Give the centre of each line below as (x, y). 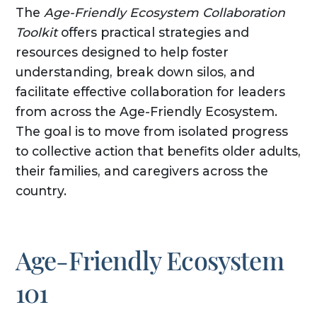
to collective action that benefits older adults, (158, 151)
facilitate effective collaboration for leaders (150, 92)
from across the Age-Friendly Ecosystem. (146, 112)
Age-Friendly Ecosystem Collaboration (164, 13)
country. (41, 191)
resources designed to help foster (122, 52)
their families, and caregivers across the (142, 171)
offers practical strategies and (153, 33)
